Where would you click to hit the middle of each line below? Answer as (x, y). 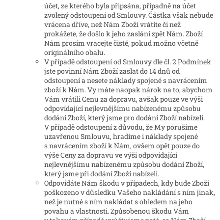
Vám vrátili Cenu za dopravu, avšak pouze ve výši (124, 99)
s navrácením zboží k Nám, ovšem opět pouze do (122, 146)
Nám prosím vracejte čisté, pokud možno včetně (121, 43)
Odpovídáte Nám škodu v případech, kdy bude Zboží (127, 183)
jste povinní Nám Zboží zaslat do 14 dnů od (112, 71)
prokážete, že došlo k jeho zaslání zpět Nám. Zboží (124, 34)
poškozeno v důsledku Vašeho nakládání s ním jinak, (130, 192)
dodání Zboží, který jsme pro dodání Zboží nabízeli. (124, 118)
